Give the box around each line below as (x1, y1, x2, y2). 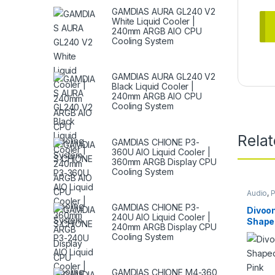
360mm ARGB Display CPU (112, 156, 217, 167)
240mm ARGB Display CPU (112, 221, 217, 232)
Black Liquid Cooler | (112, 81, 195, 92)
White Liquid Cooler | (112, 16, 196, 27)
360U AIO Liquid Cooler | (112, 146, 211, 157)
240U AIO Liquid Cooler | (112, 211, 211, 222)
